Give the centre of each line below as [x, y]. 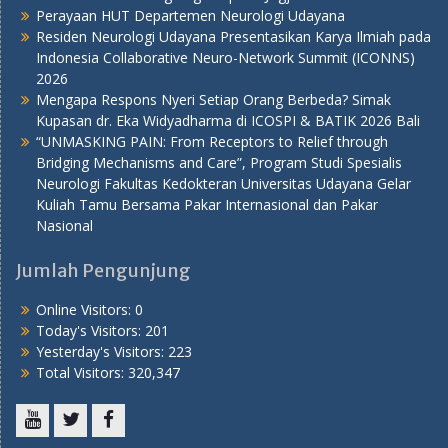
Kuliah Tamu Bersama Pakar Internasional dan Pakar [207, 204]
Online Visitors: [85, 309]
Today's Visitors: [90, 330]
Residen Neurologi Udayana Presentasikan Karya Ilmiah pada [233, 36]
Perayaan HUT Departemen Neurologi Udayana [190, 15]
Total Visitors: [82, 372]
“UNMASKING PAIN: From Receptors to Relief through [212, 141]
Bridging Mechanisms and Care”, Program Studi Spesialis [219, 162]
